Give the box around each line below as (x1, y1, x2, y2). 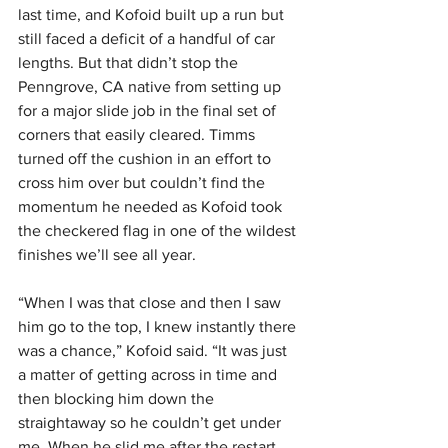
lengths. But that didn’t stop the (18, 54, 242, 72)
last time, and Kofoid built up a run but (18, 6, 288, 24)
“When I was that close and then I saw (18, 294, 285, 312)
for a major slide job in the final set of (18, 102, 280, 120)
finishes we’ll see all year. (18, 246, 196, 264)
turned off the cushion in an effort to (18, 150, 275, 168)
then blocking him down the (18, 390, 218, 408)
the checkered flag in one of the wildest (18, 222, 300, 240)
